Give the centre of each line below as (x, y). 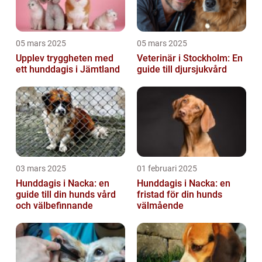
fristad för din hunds (180, 195)
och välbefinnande (54, 206)
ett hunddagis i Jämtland (68, 70)
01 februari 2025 (167, 169)
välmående (160, 206)
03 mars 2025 (41, 169)
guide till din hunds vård (66, 195)
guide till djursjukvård (182, 70)
